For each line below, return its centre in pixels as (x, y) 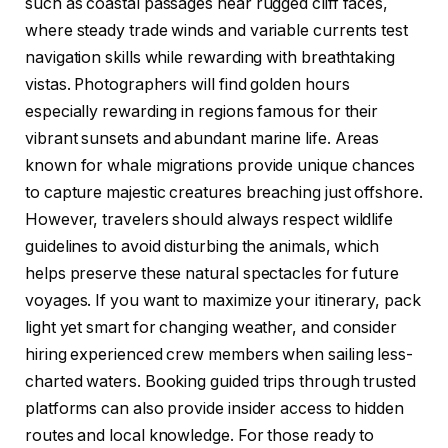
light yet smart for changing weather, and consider (211, 327)
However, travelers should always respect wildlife (209, 219)
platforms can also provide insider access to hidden (214, 408)
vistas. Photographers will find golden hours (187, 84)
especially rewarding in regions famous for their (202, 111)
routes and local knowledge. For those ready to (200, 435)
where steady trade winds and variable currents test (216, 30)
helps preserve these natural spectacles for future (212, 273)
